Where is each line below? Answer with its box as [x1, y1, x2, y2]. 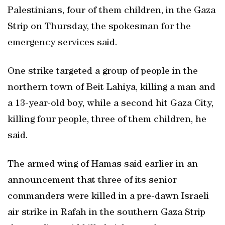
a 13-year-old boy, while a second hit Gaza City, [8, 99, 213, 109]
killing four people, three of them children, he [8, 115, 206, 125]
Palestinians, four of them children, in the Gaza [8, 6, 215, 16]
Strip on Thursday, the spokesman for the [8, 22, 191, 32]
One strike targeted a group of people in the [8, 67, 198, 77]
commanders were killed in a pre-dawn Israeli [8, 192, 209, 202]
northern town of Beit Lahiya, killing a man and [8, 83, 215, 93]
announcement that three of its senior [8, 176, 177, 186]
